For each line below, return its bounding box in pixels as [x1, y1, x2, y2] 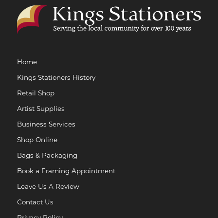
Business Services [17, 120, 75, 128]
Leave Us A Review [17, 182, 79, 191]
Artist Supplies [17, 105, 65, 113]
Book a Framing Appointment [17, 167, 115, 175]
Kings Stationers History [17, 73, 95, 82]
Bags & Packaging [17, 151, 77, 160]
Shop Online [17, 136, 57, 144]
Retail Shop [17, 89, 54, 97]
